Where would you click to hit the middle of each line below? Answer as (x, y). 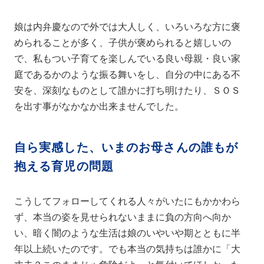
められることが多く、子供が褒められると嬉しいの (123, 42)
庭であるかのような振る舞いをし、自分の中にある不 (128, 74)
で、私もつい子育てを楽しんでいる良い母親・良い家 (128, 58)
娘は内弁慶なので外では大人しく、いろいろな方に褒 (128, 27)
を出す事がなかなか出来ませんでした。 (99, 106)
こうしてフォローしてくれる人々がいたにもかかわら (128, 201)
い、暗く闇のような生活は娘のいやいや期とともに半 (128, 233)
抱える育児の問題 (64, 166)
